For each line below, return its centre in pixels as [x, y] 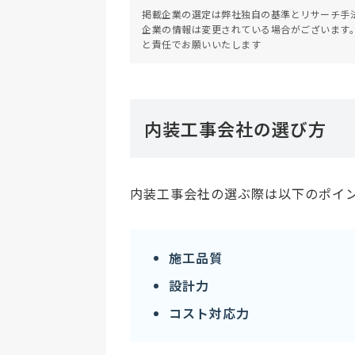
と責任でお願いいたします [201, 44]
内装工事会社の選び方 [235, 129]
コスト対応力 [209, 313]
